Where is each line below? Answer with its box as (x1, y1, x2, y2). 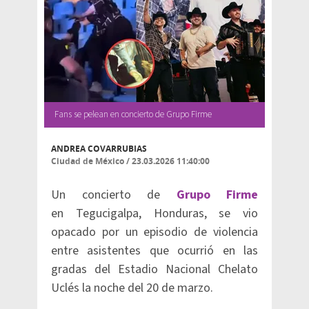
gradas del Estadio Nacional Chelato (51, 261, 258, 278)
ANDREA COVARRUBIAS (51, 143, 147, 154)
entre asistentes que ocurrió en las (51, 242, 258, 259)
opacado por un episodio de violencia (51, 223, 258, 241)
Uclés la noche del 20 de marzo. (51, 279, 213, 297)
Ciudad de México (51, 155, 124, 167)
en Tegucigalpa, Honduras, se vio (51, 205, 258, 222)
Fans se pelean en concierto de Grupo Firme (54, 108, 212, 121)
